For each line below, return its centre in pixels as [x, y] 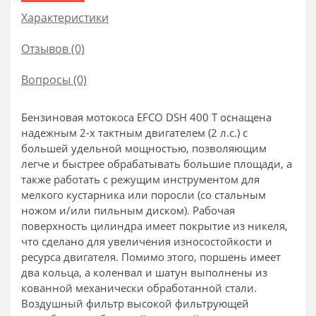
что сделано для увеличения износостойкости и [147, 241]
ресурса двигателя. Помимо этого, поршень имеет [151, 256]
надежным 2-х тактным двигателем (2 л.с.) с [134, 132]
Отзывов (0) [53, 48]
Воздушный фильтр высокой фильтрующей [135, 303]
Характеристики [65, 17]
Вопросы [46, 79]
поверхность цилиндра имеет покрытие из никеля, [154, 225]
